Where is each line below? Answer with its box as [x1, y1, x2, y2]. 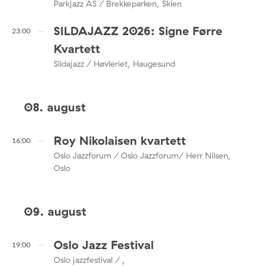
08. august [24, 99, 86, 114]
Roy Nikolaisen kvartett [54, 133, 186, 148]
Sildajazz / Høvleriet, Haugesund [54, 58, 175, 69]
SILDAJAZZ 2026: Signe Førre [54, 23, 222, 38]
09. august [24, 203, 86, 219]
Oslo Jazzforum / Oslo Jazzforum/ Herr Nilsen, [54, 150, 231, 162]
